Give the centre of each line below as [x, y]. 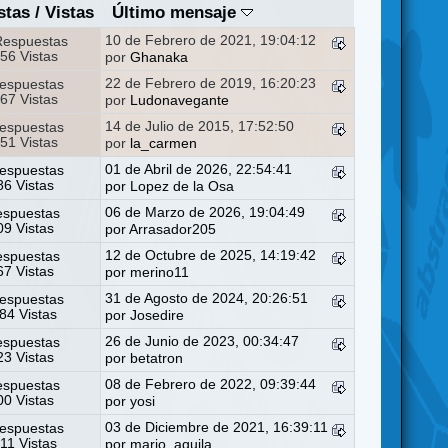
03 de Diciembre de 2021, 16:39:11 [217, 427]
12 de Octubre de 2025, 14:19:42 [211, 255]
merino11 [160, 272]
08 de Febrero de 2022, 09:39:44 [211, 384]
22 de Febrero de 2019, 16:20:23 [211, 83]
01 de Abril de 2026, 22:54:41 [199, 169]
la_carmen [164, 143]
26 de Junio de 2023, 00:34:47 [202, 341]
